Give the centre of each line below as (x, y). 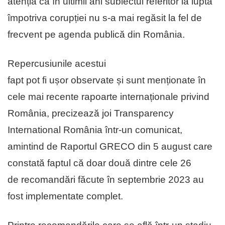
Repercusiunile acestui (57, 63)
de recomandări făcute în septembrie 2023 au (106, 179)
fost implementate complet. (65, 196)
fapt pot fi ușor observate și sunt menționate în (107, 80)
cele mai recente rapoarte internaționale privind (108, 96)
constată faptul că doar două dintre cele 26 (99, 163)
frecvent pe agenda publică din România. (96, 34)
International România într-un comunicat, (95, 130)
